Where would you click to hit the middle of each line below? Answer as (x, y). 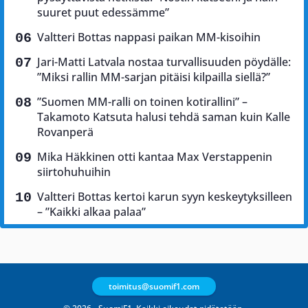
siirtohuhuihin (74, 172)
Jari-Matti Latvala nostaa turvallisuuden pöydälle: (164, 62)
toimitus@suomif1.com (154, 286)
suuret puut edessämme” (103, 12)
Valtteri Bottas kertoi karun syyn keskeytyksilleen (165, 196)
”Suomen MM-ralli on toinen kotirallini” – (142, 101)
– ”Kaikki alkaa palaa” (91, 211)
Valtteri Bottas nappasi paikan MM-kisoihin (149, 37)
